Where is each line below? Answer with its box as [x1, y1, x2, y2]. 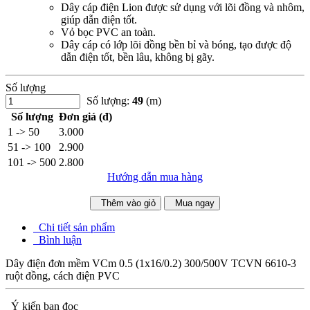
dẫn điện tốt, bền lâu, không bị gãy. [61, 51, 215, 63]
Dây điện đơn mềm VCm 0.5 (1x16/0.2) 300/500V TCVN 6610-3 [6, 257, 296, 269]
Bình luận [39, 233, 82, 246]
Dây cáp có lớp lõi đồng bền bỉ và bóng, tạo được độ [61, 38, 291, 51]
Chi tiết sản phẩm [39, 221, 115, 233]
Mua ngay [175, 197, 215, 208]
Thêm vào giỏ [101, 197, 156, 208]
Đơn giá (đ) [59, 110, 112, 122]
